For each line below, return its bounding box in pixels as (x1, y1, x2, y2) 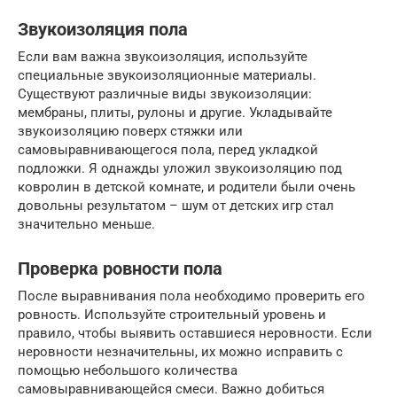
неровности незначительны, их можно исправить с (18, 344, 343, 361)
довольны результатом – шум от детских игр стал (18, 198, 334, 214)
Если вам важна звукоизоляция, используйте (18, 49, 307, 66)
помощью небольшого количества (18, 362, 237, 379)
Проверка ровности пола (18, 259, 222, 280)
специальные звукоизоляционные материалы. (18, 67, 316, 84)
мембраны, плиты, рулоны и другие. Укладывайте (18, 105, 332, 121)
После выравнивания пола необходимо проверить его (18, 288, 365, 305)
